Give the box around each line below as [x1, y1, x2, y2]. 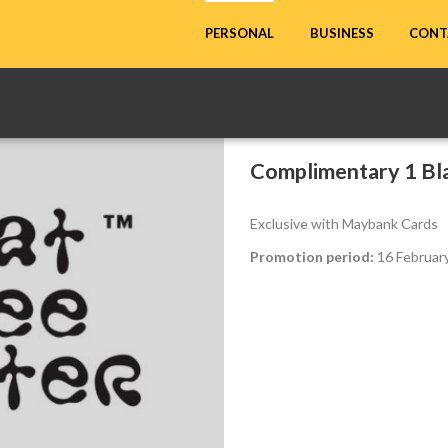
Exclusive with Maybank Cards [250, 214, 438, 232]
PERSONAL [205, 25, 275, 42]
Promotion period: [250, 247, 374, 265]
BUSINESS [310, 25, 375, 42]
